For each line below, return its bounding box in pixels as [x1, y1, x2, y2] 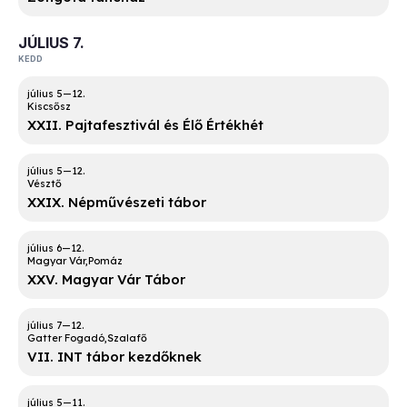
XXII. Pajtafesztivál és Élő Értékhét [27, 116, 263, 134]
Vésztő [27, 177, 62, 191]
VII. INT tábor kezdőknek [27, 348, 202, 366]
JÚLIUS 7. [18, 34, 84, 53]
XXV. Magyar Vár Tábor [27, 271, 185, 289]
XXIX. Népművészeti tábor [27, 194, 206, 212]
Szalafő [107, 332, 147, 345]
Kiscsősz [27, 100, 71, 114]
